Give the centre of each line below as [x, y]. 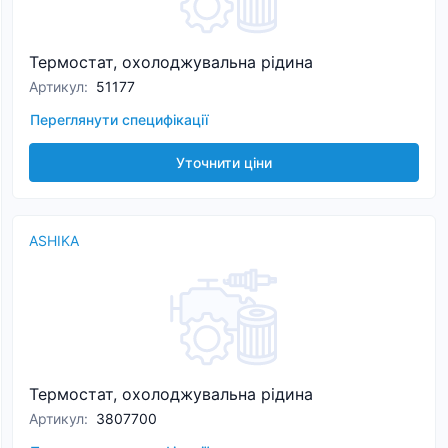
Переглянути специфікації [119, 119]
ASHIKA [54, 240]
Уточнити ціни [224, 162]
